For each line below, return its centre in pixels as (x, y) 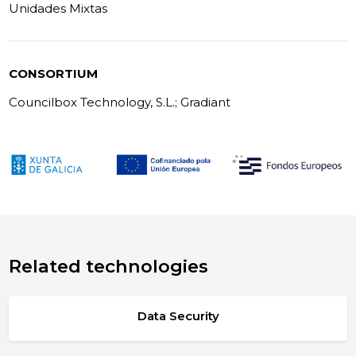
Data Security (178, 315)
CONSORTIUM (54, 73)
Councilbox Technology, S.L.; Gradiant (120, 102)
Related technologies (109, 267)
